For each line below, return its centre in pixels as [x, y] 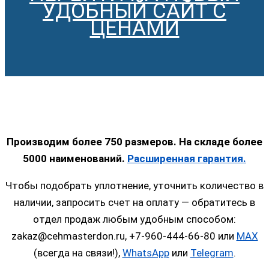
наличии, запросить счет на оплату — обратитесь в [134, 202]
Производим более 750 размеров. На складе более [134, 141]
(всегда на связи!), [78, 252]
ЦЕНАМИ [134, 28]
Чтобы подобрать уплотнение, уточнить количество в [134, 185]
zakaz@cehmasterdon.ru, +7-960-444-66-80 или [124, 236]
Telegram [212, 252]
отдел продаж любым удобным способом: [134, 219]
